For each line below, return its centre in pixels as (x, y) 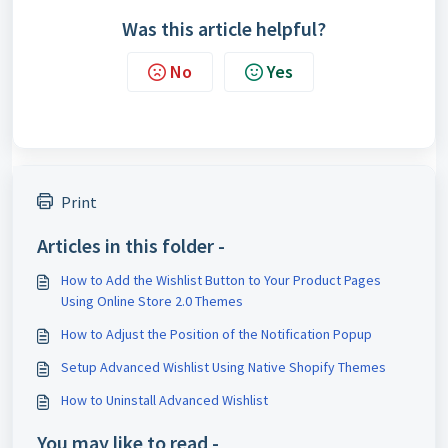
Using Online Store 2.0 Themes (152, 301)
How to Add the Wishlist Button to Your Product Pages (221, 280)
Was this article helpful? (224, 28)
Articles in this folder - (131, 245)
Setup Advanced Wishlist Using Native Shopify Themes (223, 367)
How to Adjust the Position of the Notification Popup (216, 334)
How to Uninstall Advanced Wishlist (164, 400)
